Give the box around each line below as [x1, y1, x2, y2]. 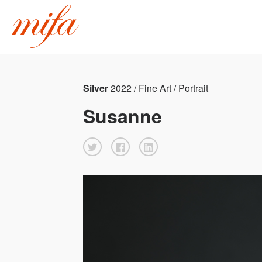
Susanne [83, 102, 162, 129]
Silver [83, 81, 111, 95]
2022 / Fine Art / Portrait [111, 81, 208, 95]
